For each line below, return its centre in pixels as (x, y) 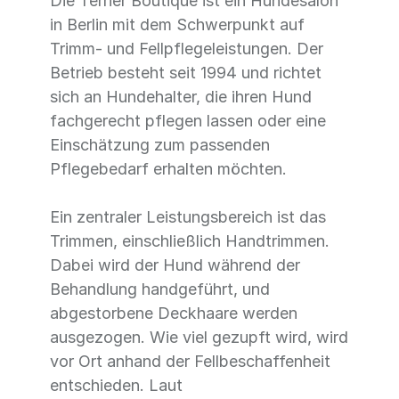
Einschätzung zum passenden (160, 145)
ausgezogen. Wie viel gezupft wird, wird (199, 337)
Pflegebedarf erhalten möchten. (168, 169)
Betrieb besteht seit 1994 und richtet (186, 73)
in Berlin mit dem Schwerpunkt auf (177, 24)
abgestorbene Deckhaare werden (174, 313)
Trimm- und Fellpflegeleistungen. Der (187, 49)
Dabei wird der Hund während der (175, 265)
